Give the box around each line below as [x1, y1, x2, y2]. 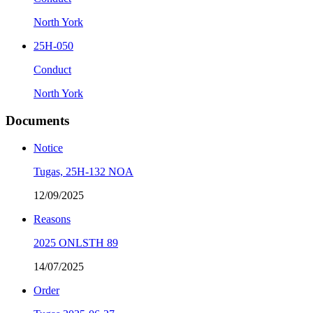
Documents [6, 112, 69, 128]
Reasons [34, 212, 71, 225]
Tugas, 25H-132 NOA [34, 165, 133, 177]
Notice [34, 141, 63, 154]
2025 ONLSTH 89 [34, 236, 118, 249]
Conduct [34, 64, 71, 76]
